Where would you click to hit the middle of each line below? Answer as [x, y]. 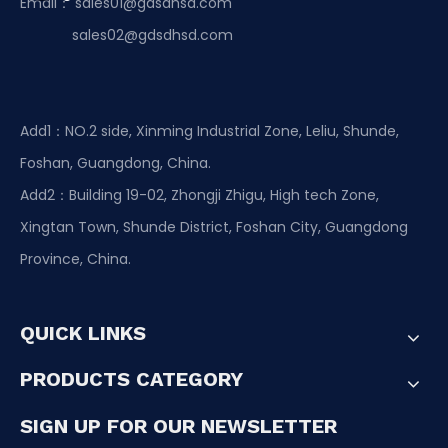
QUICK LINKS [83, 333]
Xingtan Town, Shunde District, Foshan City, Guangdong [214, 227]
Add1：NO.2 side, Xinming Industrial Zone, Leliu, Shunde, [209, 131]
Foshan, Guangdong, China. [115, 163]
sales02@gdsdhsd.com [128, 35]
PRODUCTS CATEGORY [131, 379]
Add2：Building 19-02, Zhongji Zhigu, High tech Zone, [199, 195]
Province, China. [75, 259]
